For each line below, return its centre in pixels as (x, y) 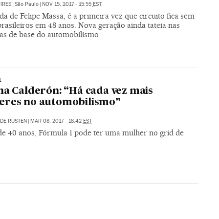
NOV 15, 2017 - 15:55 (67, 4)
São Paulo (26, 4)
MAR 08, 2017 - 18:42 (56, 121)
